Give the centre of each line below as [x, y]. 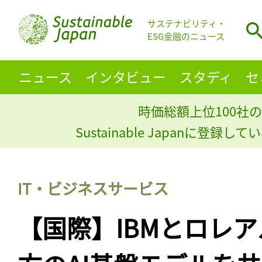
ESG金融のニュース [186, 36]
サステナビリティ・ [187, 23]
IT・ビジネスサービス [93, 188]
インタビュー [125, 76]
